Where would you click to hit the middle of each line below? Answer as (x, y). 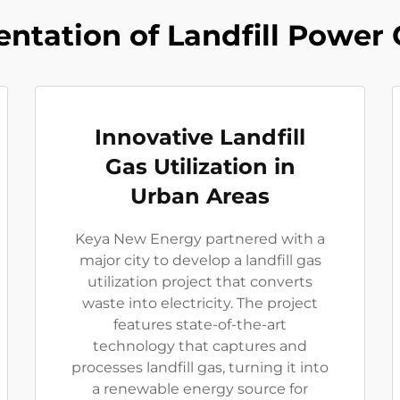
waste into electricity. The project (200, 303)
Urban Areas (200, 196)
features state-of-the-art (200, 325)
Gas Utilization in (200, 167)
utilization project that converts (200, 282)
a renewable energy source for (200, 389)
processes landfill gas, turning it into (200, 367)
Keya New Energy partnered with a (200, 239)
